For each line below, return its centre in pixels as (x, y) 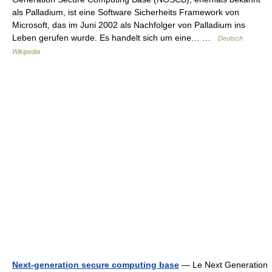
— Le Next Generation (223, 265)
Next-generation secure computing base (96, 265)
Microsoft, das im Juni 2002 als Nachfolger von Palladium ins (129, 25)
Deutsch (230, 38)
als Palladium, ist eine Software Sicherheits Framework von (126, 12)
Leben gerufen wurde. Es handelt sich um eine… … (115, 38)
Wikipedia (26, 52)
